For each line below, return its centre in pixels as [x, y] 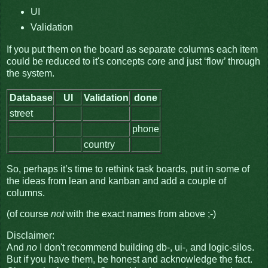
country [99, 144]
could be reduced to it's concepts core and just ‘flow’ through [133, 61]
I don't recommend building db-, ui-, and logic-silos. [146, 248]
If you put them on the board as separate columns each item [132, 49]
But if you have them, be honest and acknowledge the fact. [130, 260]
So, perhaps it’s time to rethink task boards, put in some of [128, 169]
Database [31, 98]
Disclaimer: [31, 236]
